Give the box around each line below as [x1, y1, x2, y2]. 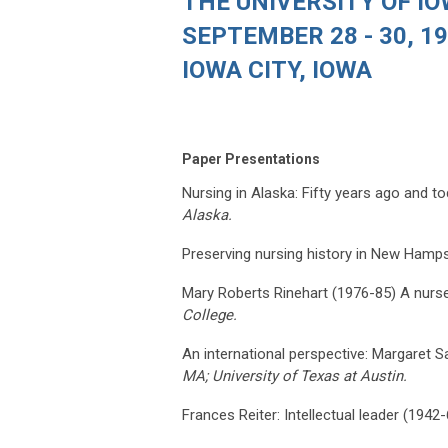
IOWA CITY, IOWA [182, 55, 372, 84]
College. [182, 305, 237, 324]
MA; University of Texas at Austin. [182, 366, 407, 385]
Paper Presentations [182, 150, 320, 167]
